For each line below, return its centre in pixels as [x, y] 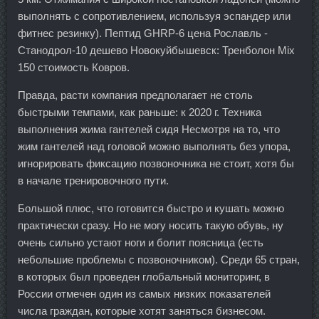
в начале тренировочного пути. [93, 180]
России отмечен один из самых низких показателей [144, 293]
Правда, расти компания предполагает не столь [135, 95]
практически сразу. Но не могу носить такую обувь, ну [151, 225]
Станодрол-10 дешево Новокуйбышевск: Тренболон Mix [156, 50]
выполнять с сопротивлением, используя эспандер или [154, 16]
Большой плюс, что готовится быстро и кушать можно [151, 208]
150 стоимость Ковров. [74, 67]
